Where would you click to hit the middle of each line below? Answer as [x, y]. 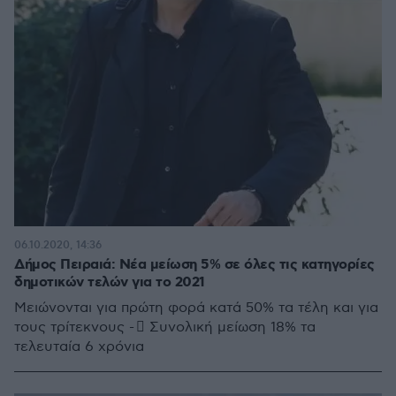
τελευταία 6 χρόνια [79, 347]
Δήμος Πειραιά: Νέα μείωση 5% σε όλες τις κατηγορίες [194, 265]
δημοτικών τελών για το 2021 [110, 282]
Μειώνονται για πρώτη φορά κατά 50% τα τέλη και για [196, 308]
